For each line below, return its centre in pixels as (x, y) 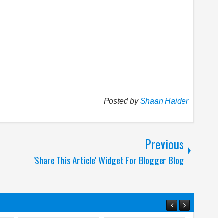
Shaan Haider (164, 101)
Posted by (122, 101)
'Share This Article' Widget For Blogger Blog (109, 160)
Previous (165, 144)
